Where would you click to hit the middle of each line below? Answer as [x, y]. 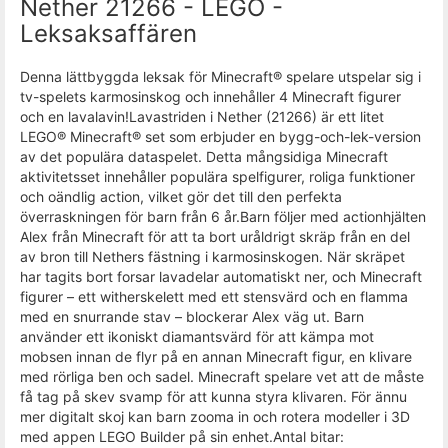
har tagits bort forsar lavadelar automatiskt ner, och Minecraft [221, 276]
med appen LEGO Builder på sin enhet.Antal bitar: [182, 436]
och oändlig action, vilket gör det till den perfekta [181, 196]
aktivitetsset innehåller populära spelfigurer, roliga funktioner [217, 176]
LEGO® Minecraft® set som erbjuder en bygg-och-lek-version [220, 136]
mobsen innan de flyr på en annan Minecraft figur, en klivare [216, 356]
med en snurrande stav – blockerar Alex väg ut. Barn [192, 316]
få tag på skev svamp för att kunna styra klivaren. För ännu [213, 396]
